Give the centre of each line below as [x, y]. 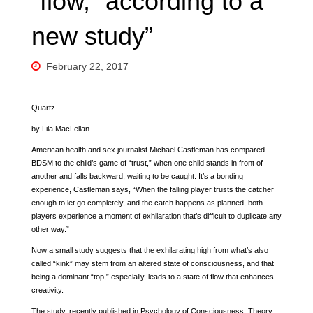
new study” [92, 36]
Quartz [43, 107]
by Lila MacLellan [60, 128]
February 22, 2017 [88, 66]
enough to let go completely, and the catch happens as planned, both [147, 202]
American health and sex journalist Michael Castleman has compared [148, 149]
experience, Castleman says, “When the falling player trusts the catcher [152, 189]
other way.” [50, 229]
